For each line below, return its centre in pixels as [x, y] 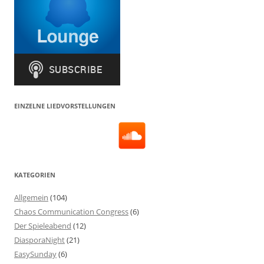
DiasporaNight [39, 240]
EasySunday [35, 254]
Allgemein [31, 197]
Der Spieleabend [43, 225]
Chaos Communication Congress [71, 211]
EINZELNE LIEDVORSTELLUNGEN [65, 105]
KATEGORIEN [35, 174]
